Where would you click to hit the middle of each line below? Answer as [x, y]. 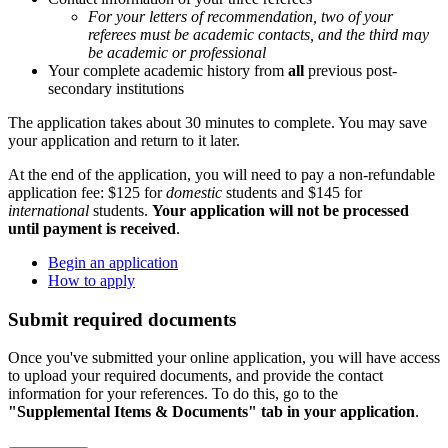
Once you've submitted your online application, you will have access [224, 358]
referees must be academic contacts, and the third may [258, 34]
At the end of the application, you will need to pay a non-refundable [221, 174]
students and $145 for [292, 192]
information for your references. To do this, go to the [173, 394]
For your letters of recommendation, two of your [240, 16]
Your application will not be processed [280, 210]
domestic [194, 192]
